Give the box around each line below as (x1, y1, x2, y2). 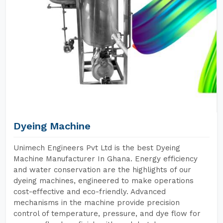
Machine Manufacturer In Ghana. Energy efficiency (13, 154, 198, 163)
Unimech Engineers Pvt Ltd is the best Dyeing (13, 143, 180, 152)
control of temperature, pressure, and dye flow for (13, 209, 201, 218)
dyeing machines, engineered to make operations (13, 176, 194, 185)
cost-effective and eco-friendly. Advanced (13, 187, 166, 196)
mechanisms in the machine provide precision (13, 198, 180, 207)
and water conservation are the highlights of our (13, 165, 191, 174)
